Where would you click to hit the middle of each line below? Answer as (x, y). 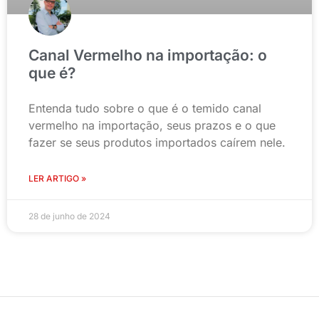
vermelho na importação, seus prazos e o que (152, 126)
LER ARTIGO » (57, 179)
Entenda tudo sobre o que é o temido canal (145, 109)
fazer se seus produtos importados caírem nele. (157, 143)
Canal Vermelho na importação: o (148, 56)
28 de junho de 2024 (69, 216)
